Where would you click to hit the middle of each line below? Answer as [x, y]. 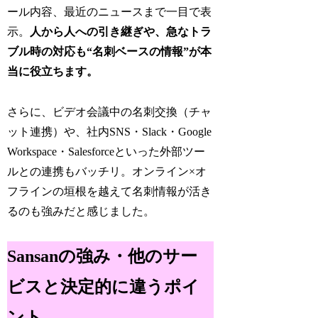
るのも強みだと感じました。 [81, 211]
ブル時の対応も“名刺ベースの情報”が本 [110, 51]
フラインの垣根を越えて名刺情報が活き [110, 191]
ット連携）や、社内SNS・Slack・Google [110, 131]
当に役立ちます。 [53, 71]
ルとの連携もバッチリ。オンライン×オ [107, 171]
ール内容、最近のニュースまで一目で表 [110, 11]
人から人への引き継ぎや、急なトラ [121, 31]
